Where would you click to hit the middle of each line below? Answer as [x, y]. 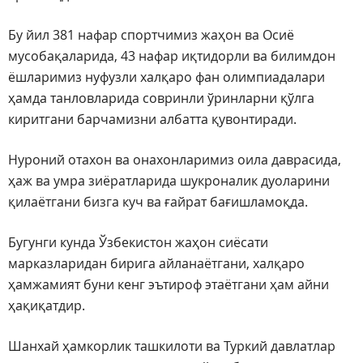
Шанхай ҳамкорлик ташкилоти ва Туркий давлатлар [172, 346]
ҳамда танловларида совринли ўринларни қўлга [161, 98]
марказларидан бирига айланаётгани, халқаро [156, 264]
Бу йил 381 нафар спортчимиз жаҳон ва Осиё [151, 35]
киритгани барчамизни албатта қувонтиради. [152, 120]
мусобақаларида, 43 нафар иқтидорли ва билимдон [172, 56]
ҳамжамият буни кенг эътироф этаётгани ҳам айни [169, 285]
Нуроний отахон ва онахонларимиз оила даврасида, [175, 160]
